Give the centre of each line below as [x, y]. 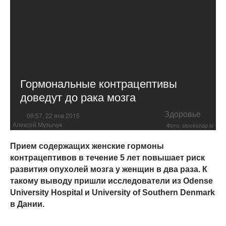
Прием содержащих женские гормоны [87, 146]
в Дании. [28, 204]
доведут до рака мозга [78, 97]
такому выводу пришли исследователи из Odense [111, 181]
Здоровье [183, 114]
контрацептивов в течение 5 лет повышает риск [107, 158]
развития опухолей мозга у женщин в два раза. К [109, 169]
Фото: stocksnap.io [190, 126]
